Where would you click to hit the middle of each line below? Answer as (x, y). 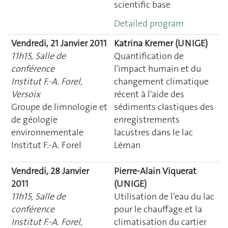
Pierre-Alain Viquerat (155, 171)
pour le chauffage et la (158, 209)
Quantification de (149, 56)
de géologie (34, 119)
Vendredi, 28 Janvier (50, 171)
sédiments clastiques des (164, 107)
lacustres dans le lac (153, 132)
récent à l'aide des (149, 94)
